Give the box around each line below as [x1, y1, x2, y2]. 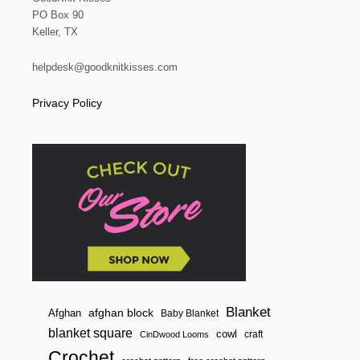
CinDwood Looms [140, 329, 209, 339]
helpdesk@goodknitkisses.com [32, 60, 178, 73]
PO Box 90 [32, 8, 84, 21]
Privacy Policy [32, 96, 102, 109]
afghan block [88, 306, 153, 319]
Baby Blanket [161, 308, 219, 319]
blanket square [48, 326, 133, 340]
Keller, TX [32, 25, 78, 38]
